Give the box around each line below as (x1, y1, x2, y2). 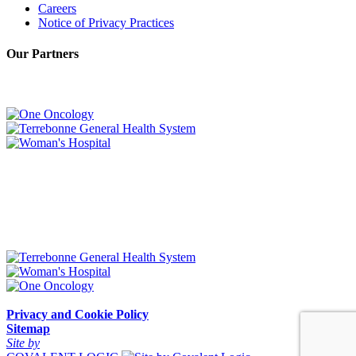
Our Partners (6, 47, 79, 61)
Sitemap (6, 321, 50, 335)
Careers (38, 2, 76, 16)
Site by (6, 335, 40, 350)
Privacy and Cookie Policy (6, 307, 149, 321)
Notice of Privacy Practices (38, 16, 174, 30)
